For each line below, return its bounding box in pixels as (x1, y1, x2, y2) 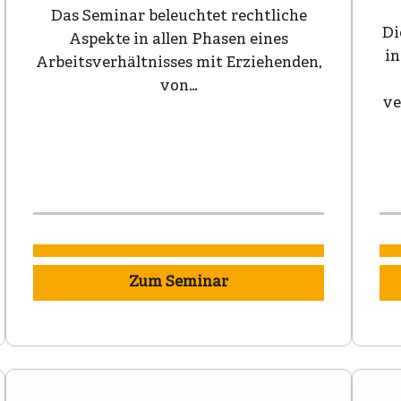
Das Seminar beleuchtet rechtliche (50, 7, 308, 27)
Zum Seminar (129, 273, 229, 293)
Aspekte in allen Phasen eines (69, 30, 289, 50)
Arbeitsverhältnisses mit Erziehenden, (36, 54, 322, 73)
